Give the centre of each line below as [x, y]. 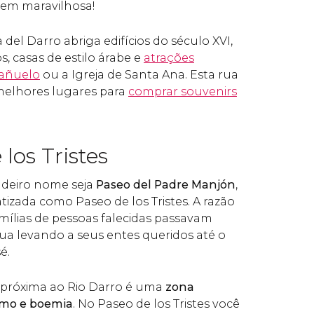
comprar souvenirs [183, 91]
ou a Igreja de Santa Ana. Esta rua [139, 75]
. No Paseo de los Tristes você [156, 304]
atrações [169, 58]
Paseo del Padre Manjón [166, 185]
